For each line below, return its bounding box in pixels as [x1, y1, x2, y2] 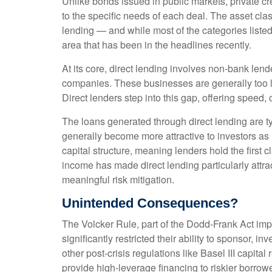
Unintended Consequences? [62, 195, 238, 211]
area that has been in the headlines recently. [62, 38, 251, 52]
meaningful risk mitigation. [62, 172, 174, 187]
